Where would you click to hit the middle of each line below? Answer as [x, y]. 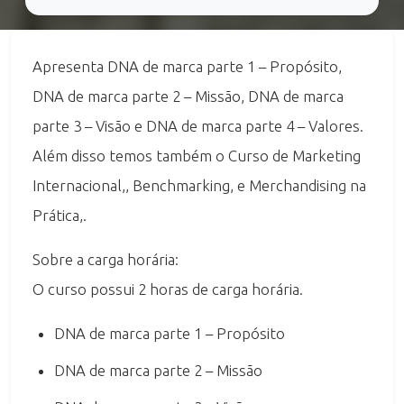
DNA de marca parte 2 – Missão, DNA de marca [188, 96]
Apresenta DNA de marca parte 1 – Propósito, [187, 66]
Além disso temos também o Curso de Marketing [197, 155]
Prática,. [60, 215]
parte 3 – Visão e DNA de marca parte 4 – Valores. [198, 125]
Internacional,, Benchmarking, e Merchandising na [199, 185]
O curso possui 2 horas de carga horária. [168, 289]
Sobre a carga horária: [106, 259]
